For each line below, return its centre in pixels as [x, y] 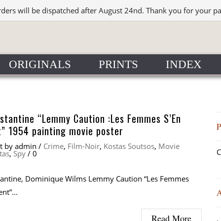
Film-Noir [84, 146]
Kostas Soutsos [129, 146]
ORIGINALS [40, 64]
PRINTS [118, 64]
